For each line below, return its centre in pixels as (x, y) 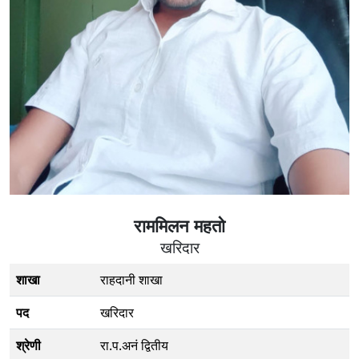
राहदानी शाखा (131, 279)
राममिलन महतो (179, 225)
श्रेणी (28, 345)
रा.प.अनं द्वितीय (134, 345)
